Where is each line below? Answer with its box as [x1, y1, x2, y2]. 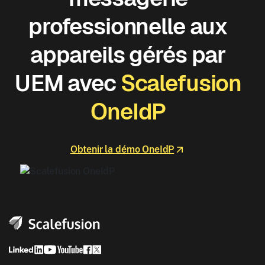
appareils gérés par [30, 40, 227, 69]
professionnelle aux [28, 11, 228, 41]
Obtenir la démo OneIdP [70, 143, 174, 155]
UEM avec [14, 68, 121, 98]
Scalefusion [120, 68, 242, 98]
